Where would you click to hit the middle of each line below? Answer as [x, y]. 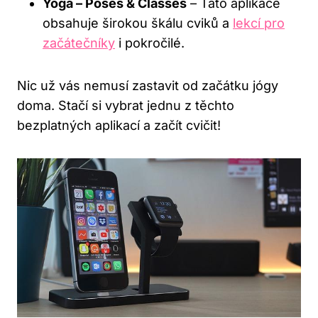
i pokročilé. [150, 43]
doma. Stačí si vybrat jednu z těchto [126, 105]
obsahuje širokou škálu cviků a [138, 23]
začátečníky [79, 43]
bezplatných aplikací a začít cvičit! [119, 125]
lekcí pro [259, 23]
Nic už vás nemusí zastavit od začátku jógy [148, 85]
